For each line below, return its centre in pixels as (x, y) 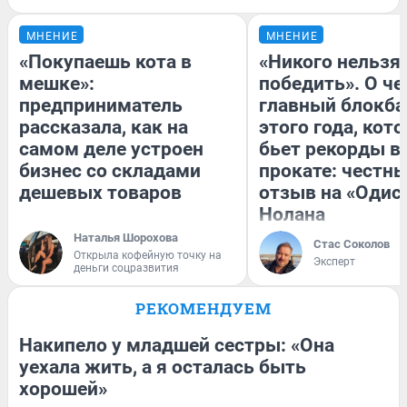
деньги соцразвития (126, 268)
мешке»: (57, 83)
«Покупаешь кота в (105, 61)
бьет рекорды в (330, 149)
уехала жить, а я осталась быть (163, 367)
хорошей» (63, 388)
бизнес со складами (110, 170)
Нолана (292, 214)
